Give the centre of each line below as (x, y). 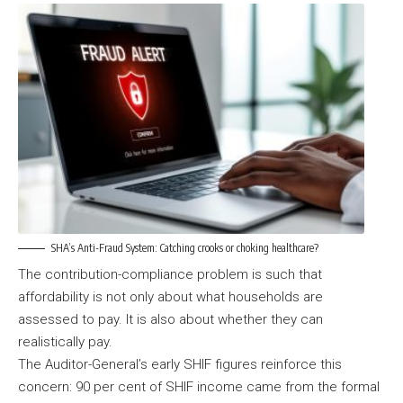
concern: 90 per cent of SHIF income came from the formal (199, 387)
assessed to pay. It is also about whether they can (170, 320)
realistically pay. (67, 342)
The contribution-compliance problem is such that (170, 275)
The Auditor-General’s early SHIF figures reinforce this (180, 365)
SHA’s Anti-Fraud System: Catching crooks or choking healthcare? (185, 247)
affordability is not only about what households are (170, 297)
